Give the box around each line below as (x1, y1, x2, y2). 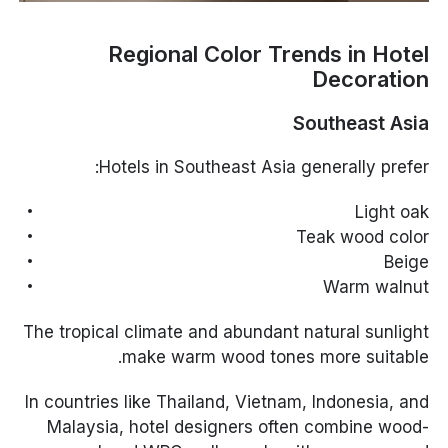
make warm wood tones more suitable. (121, 346, 429, 367)
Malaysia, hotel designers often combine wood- (46, 416, 429, 437)
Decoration (311, 65, 429, 92)
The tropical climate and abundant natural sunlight (22, 321, 429, 342)
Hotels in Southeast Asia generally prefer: (98, 156, 429, 177)
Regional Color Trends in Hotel (107, 40, 429, 67)
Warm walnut (322, 276, 429, 297)
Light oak (354, 201, 429, 222)
